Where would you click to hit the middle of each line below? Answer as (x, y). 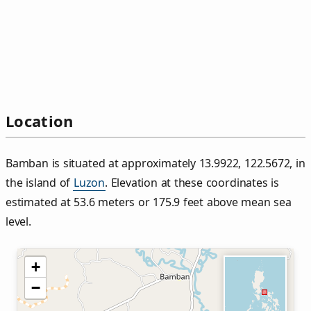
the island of (40, 183)
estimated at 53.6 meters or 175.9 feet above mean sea (149, 202)
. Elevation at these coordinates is (192, 183)
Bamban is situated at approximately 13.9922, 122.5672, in (155, 163)
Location (40, 121)
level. (18, 222)
